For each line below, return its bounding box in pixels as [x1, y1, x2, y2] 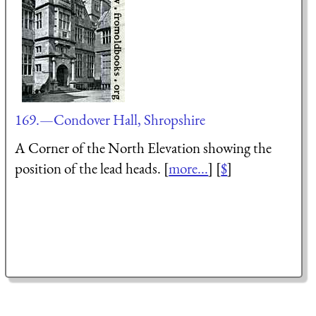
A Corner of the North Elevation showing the [15, 138, 272, 157]
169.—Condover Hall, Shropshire [15, 110, 206, 130]
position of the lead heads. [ [15, 158, 169, 178]
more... [169, 158, 209, 178]
